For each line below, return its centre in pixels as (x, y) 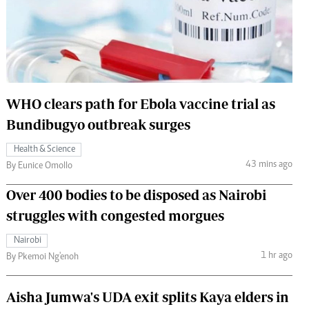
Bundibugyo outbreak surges (98, 124)
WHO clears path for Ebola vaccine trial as (141, 103)
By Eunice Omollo (39, 166)
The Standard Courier (151, 16)
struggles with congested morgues (115, 215)
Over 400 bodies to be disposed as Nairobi (136, 195)
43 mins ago (269, 165)
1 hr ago (276, 256)
